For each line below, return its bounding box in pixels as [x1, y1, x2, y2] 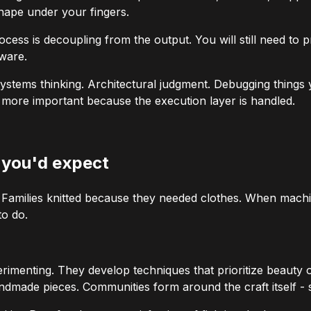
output [154, 33, 189, 47]
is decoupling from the [29, 33, 154, 47]
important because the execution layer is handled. [29, 94, 295, 108]
